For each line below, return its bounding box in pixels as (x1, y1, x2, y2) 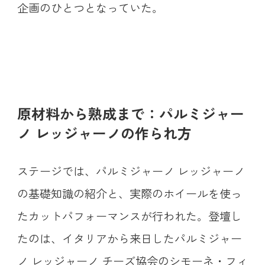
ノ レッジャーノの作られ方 (17, 122, 192, 144)
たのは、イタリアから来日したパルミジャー (17, 230, 242, 247)
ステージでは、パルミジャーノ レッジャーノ (17, 163, 245, 180)
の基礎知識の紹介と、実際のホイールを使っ (17, 185, 242, 202)
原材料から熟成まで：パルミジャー (17, 103, 244, 124)
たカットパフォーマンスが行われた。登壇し (17, 208, 242, 225)
